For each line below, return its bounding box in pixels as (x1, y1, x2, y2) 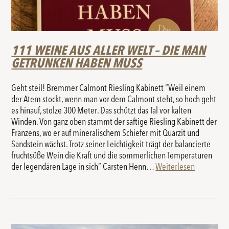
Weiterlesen (155, 161, 195, 173)
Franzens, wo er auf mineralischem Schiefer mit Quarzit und (11, 127, 200, 139)
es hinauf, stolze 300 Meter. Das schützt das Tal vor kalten (11, 105, 192, 117)
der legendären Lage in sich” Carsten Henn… (11, 161, 156, 173)
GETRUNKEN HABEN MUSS (11, 55, 143, 72)
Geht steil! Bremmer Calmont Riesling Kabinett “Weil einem (11, 82, 206, 94)
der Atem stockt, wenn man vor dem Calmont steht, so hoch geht (11, 94, 217, 105)
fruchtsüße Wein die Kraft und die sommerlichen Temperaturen (11, 150, 213, 162)
